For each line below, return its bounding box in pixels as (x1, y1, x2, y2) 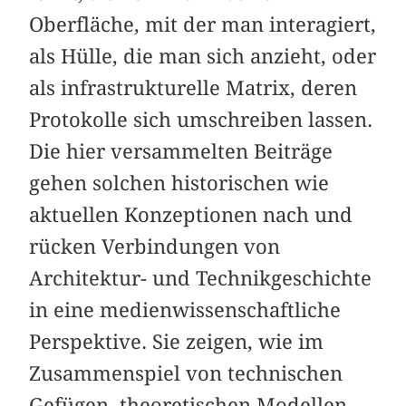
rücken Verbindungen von (29, 235, 281, 259)
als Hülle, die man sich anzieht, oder (29, 44, 377, 69)
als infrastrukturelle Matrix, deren (29, 76, 358, 101)
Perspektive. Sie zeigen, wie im (29, 330, 324, 354)
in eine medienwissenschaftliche (29, 298, 342, 323)
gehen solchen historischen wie (29, 171, 330, 196)
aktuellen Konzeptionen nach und (29, 203, 353, 227)
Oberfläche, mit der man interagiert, (29, 13, 377, 37)
